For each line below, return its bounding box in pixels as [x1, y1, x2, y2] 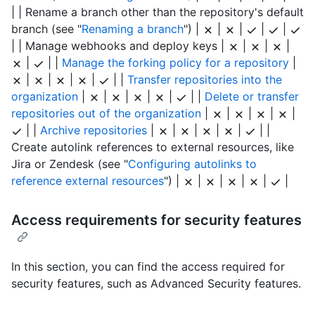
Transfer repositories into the [127, 72, 282, 87]
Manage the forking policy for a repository [62, 56, 289, 70]
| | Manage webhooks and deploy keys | [11, 39, 228, 53]
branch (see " [11, 22, 82, 37]
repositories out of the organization [11, 106, 201, 121]
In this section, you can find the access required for [11, 259, 285, 274]
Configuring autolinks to [128, 157, 257, 172]
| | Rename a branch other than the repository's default [11, 5, 304, 20]
